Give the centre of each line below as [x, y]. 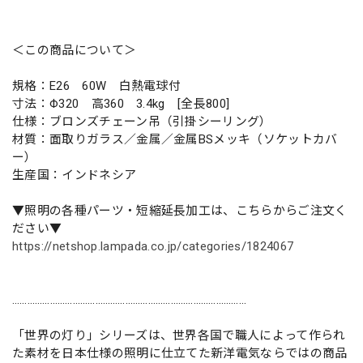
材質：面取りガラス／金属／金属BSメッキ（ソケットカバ [175, 140]
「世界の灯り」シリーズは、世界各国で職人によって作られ [179, 336]
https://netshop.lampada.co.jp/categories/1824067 [153, 247]
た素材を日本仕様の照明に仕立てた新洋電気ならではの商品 [180, 354]
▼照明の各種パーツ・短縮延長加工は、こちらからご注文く [180, 211]
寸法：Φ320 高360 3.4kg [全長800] [121, 104]
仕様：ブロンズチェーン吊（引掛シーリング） [142, 122]
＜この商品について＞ [75, 51]
